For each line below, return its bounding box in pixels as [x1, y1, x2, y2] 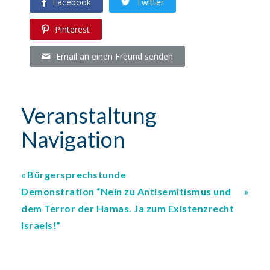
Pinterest [55, 24, 90, 36]
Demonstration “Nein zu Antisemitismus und [21, 186, 231, 198]
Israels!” [21, 219, 61, 231]
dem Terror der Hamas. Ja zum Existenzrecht [21, 202, 234, 215]
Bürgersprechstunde [27, 169, 126, 181]
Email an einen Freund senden [56, 51, 173, 63]
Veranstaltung [21, 102, 157, 129]
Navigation [21, 126, 125, 153]
